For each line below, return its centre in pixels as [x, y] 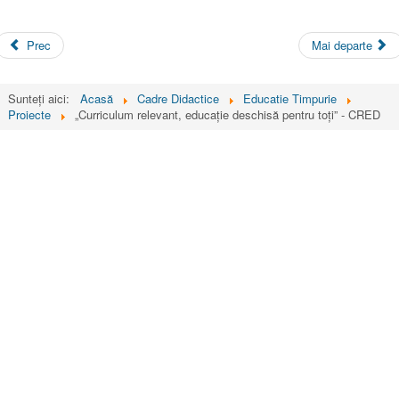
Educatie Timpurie [290, 98]
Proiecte [29, 114]
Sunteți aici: [42, 98]
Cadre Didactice [178, 98]
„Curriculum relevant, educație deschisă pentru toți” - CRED [228, 114]
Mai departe [342, 45]
